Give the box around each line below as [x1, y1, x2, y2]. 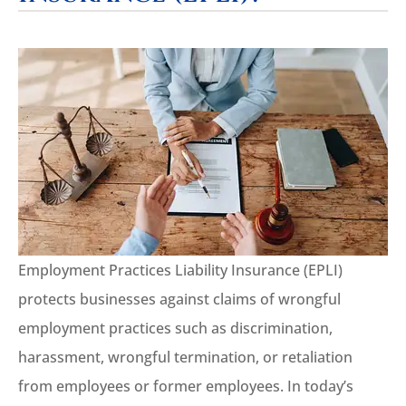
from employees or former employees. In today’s [18, 375, 353, 396]
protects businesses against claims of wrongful [18, 288, 341, 309]
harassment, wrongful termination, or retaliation [18, 346, 353, 367]
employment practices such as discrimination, [18, 317, 333, 338]
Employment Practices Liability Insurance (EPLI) [18, 259, 343, 280]
